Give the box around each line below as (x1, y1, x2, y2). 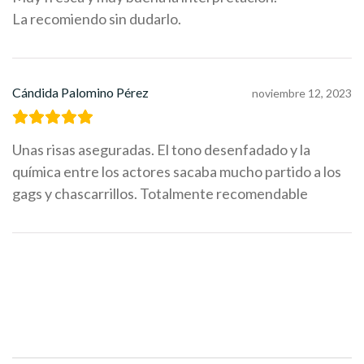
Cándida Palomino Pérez (12, 84, 149, 101)
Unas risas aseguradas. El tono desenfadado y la (12, 141, 310, 159)
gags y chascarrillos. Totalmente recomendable (12, 184, 308, 203)
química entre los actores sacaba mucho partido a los (12, 162, 341, 181)
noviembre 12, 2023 (252, 86, 352, 101)
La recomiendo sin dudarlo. (12, 10, 181, 28)
